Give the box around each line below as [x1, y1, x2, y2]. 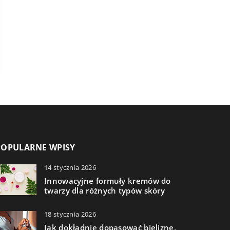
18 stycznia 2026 [44, 209, 96, 219]
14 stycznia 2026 [44, 163, 96, 172]
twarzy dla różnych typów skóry [44, 185, 165, 196]
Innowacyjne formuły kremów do [44, 176, 171, 186]
